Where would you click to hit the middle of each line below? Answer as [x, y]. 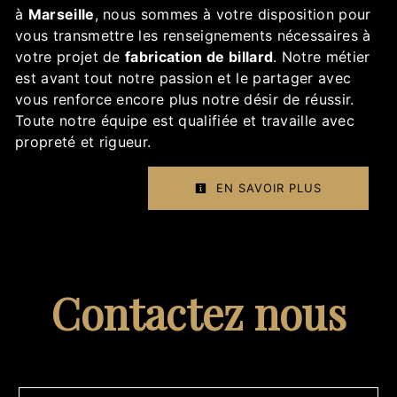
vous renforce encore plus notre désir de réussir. [185, 100]
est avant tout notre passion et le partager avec [183, 78]
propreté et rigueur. [83, 142]
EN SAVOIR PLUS [267, 188]
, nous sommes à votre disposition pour [233, 15]
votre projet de [70, 57]
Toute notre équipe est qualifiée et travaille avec [185, 121]
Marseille [61, 15]
